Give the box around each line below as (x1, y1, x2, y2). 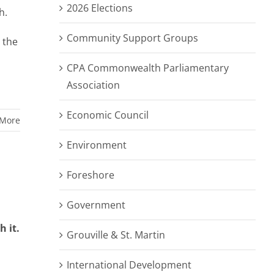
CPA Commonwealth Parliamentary (67, 61, 229, 75)
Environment (67, 138, 127, 152)
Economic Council (67, 108, 149, 122)
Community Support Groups (67, 31, 198, 45)
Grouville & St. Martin (67, 228, 165, 242)
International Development (67, 257, 191, 272)
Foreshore (67, 168, 114, 182)
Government (67, 198, 125, 212)
